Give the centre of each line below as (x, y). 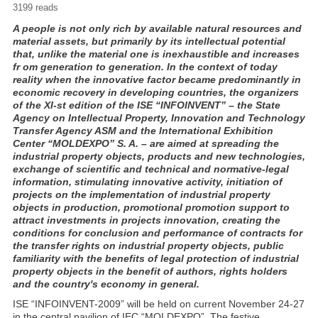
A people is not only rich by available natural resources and (157, 28)
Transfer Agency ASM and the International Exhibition (143, 131)
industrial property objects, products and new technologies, (159, 156)
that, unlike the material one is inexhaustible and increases (156, 54)
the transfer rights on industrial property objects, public (148, 246)
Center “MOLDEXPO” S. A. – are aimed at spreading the (146, 143)
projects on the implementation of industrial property (142, 194)
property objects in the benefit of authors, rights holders (150, 271)
